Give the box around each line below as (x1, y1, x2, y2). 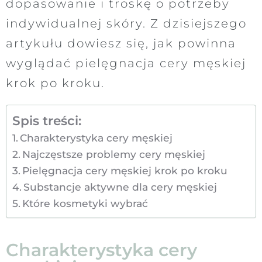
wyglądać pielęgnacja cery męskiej (6, 56, 246, 70)
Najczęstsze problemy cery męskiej (22, 147, 206, 160)
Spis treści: (12, 112, 81, 128)
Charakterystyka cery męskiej (20, 131, 173, 144)
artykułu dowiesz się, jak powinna (6, 36, 236, 50)
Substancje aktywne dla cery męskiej (23, 180, 218, 193)
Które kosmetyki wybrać (22, 196, 149, 209)
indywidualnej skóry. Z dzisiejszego (6, 16, 247, 30)
